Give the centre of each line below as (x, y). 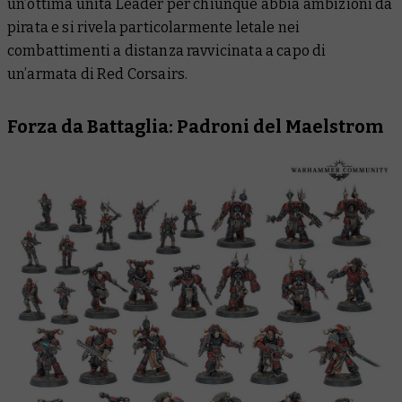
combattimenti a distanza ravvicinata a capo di (167, 51)
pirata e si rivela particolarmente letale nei (154, 28)
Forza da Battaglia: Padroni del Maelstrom (195, 127)
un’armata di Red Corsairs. (98, 74)
